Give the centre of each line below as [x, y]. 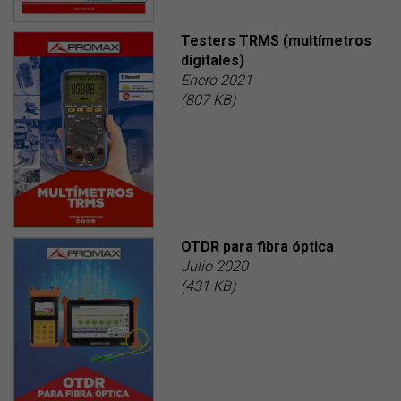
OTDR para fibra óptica [257, 247]
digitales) [212, 60]
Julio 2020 [214, 267]
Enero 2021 [216, 80]
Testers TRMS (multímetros [276, 40]
